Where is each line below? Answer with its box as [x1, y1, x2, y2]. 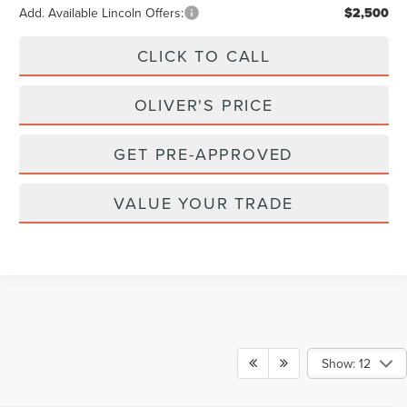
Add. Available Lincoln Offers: [18, 4, 184, 23]
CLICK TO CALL [136, 45, 271, 68]
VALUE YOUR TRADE [114, 192, 294, 215]
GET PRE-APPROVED [114, 143, 294, 166]
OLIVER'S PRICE [134, 94, 273, 117]
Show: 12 [322, 354, 371, 373]
